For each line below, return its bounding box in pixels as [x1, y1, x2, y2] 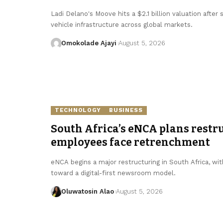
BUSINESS [109, 107, 143, 114]
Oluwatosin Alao [61, 187, 114, 195]
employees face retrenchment [51, 135, 210, 149]
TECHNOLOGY [55, 107, 102, 114]
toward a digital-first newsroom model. [51, 169, 176, 177]
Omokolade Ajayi [61, 39, 116, 47]
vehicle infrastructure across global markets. [51, 20, 193, 28]
